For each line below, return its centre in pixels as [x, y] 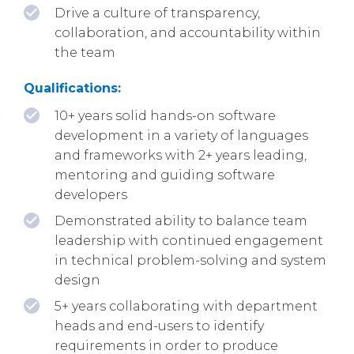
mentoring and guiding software [165, 175]
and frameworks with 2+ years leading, [181, 155]
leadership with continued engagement [189, 240]
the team [85, 52]
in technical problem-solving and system [190, 260]
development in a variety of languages [181, 135]
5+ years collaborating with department [186, 306]
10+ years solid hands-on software [165, 115]
